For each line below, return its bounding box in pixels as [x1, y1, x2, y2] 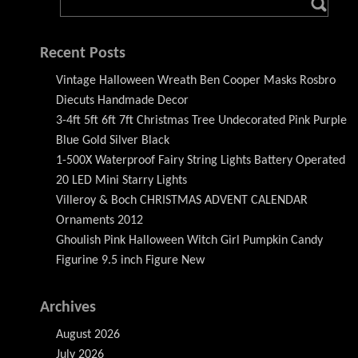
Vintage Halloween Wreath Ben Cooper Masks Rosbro [56, 74, 336, 87]
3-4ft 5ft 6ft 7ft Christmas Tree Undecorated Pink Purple [56, 113, 347, 127]
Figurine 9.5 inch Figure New [56, 253, 205, 267]
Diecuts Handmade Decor [56, 93, 189, 107]
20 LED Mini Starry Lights [56, 173, 187, 187]
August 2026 [56, 328, 120, 341]
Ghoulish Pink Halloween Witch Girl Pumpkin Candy [56, 233, 323, 247]
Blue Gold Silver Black [56, 133, 169, 147]
